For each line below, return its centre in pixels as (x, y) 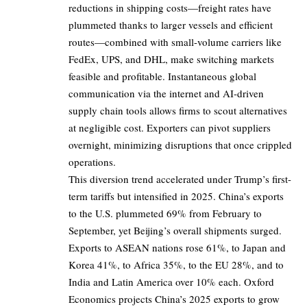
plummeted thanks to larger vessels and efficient (171, 25)
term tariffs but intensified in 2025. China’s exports (176, 196)
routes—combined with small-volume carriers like (175, 42)
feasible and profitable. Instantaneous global (162, 76)
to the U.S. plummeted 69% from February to (165, 213)
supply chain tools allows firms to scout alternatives (178, 111)
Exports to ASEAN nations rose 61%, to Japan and (177, 248)
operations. (92, 162)
